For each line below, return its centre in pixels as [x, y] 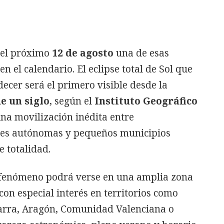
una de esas [142, 53]
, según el [72, 101]
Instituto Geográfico [146, 101]
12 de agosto [84, 53]
